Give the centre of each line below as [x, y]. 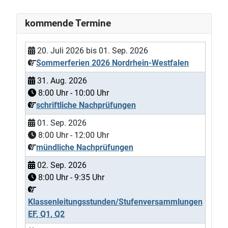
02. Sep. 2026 [62, 165]
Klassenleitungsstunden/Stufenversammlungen [115, 202]
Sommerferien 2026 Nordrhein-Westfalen [112, 63]
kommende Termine [68, 24]
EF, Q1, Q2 [46, 214]
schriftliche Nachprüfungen [86, 105]
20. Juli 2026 [61, 51]
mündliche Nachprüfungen [85, 148]
